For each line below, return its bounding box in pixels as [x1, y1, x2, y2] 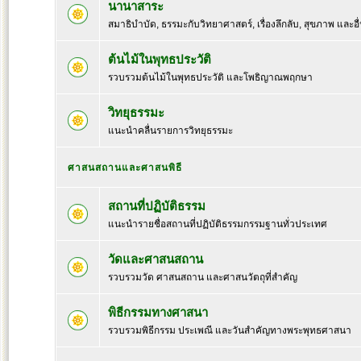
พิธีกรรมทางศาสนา [108, 305, 208, 319]
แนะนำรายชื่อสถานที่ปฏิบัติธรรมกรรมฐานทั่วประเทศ [108, 218, 327, 230]
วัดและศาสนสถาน [108, 252, 203, 266]
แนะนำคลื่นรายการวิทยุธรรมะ [108, 125, 233, 136]
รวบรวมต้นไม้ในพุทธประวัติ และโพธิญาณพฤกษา [108, 72, 313, 83]
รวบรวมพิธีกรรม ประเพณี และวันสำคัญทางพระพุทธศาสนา [108, 325, 351, 336]
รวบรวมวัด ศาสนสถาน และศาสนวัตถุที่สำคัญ [108, 272, 297, 283]
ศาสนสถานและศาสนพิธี [68, 162, 182, 173]
